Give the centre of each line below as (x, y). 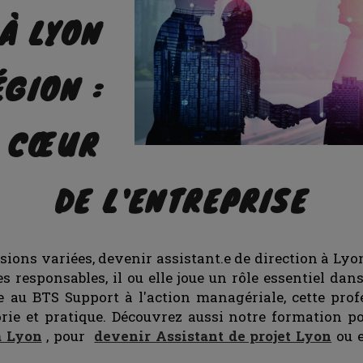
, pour (68, 336)
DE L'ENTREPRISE (181, 200)
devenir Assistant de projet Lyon (213, 336)
